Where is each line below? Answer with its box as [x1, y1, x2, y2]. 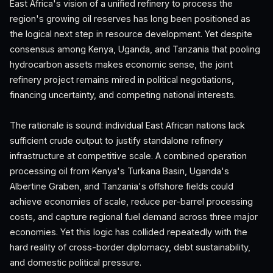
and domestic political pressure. [10, 257, 141, 268]
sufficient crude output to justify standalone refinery [10, 135, 223, 146]
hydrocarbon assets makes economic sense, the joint [10, 59, 233, 69]
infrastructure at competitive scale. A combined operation [10, 151, 247, 161]
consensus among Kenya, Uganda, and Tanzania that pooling [10, 44, 260, 54]
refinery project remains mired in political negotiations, [10, 74, 234, 85]
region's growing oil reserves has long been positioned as [10, 13, 250, 24]
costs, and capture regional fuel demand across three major [10, 211, 258, 222]
